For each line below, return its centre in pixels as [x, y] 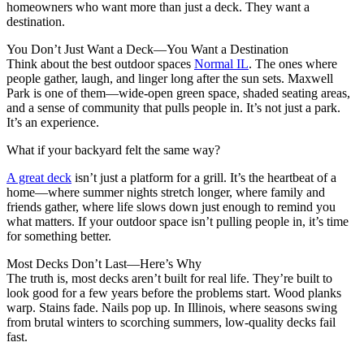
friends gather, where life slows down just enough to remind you [171, 206]
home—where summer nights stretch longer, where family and [166, 192]
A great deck [39, 177]
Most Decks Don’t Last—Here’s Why [104, 263]
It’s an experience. [53, 122]
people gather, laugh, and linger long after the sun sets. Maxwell [170, 78]
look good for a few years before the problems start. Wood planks [174, 292]
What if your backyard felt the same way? [113, 149]
